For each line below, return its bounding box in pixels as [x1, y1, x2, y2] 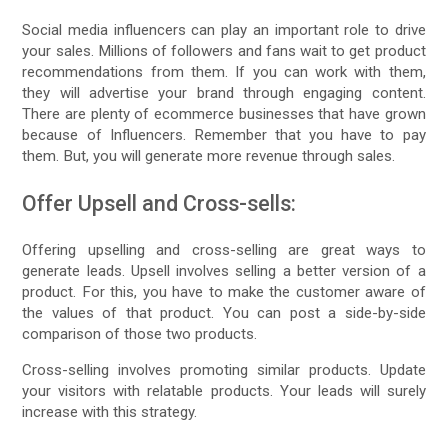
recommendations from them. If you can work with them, [22, 62, 426, 81]
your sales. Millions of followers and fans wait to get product [22, 41, 426, 60]
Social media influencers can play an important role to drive [22, 20, 426, 39]
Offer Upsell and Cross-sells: [22, 190, 297, 216]
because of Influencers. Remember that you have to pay [22, 125, 426, 144]
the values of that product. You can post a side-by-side [22, 303, 426, 322]
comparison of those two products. [22, 324, 258, 343]
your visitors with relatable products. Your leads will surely [22, 381, 426, 400]
